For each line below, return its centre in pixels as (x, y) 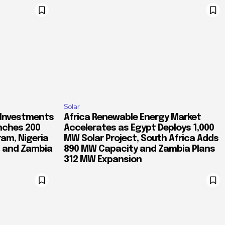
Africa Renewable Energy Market (132, 117)
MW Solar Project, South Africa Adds (141, 138)
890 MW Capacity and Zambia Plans (139, 149)
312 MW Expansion (103, 159)
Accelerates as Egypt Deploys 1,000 (139, 128)
